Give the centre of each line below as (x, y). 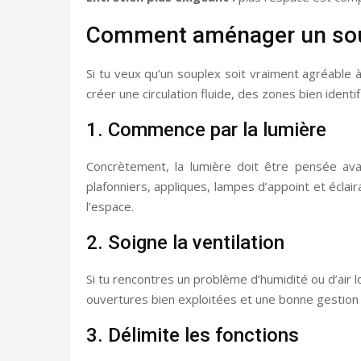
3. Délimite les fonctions (193, 335)
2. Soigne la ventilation (185, 242)
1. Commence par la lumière (206, 129)
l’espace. (110, 206)
